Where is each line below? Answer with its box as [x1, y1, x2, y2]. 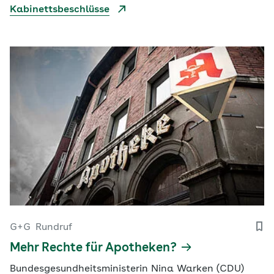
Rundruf [35, 222, 72, 232]
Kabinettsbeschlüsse [10, 5, 109, 15]
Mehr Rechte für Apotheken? [10, 242, 177, 254]
